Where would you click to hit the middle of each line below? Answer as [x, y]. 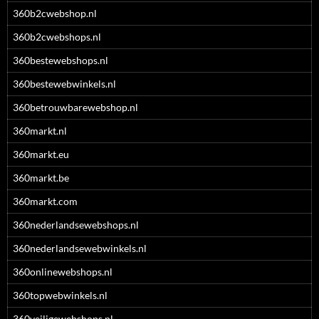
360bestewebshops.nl [61, 60]
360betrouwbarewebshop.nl [75, 107]
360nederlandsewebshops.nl [76, 225]
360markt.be [41, 178]
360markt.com [45, 201]
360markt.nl [40, 131]
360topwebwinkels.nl [60, 295]
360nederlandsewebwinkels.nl [80, 248]
